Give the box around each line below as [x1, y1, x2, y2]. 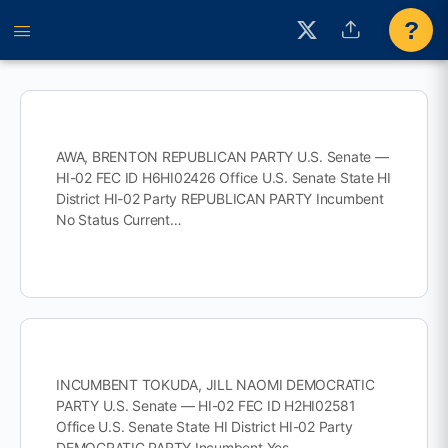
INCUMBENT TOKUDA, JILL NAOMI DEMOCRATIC [56, 376, 375, 393]
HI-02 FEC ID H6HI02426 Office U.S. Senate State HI [56, 169, 392, 186]
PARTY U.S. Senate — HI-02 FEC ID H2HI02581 [56, 397, 356, 414]
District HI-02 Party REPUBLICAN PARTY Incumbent [56, 190, 384, 207]
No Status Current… [56, 211, 182, 228]
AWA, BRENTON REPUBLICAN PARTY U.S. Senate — [56, 148, 389, 165]
